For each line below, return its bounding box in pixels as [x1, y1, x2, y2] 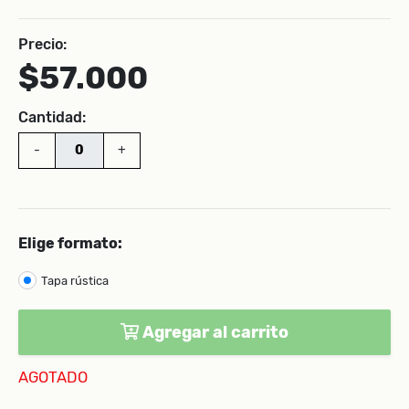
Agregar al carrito [139, 321, 288, 342]
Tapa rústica [41, 273, 109, 288]
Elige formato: [18, 234, 122, 252]
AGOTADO [18, 367, 88, 386]
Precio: [18, 35, 67, 53]
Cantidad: [18, 108, 86, 126]
